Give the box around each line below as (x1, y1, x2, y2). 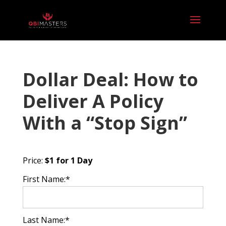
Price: (22, 155, 43, 166)
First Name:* (22, 174, 70, 185)
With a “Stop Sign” (22, 110, 187, 135)
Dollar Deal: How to (22, 67, 198, 92)
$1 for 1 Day (44, 155, 92, 166)
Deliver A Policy (22, 89, 163, 114)
